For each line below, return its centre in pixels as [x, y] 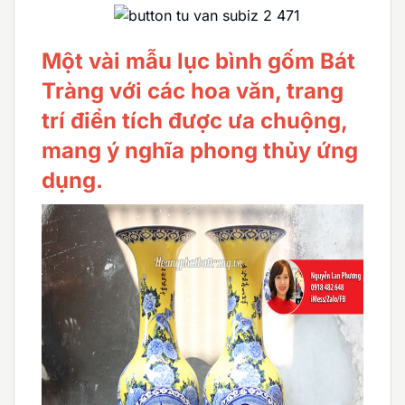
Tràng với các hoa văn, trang [193, 90]
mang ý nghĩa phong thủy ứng [200, 150]
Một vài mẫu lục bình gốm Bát [198, 61]
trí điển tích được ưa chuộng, [194, 120]
